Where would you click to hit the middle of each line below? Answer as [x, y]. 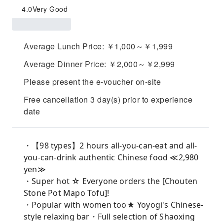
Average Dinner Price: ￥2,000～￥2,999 [99, 64]
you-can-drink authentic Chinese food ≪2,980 [111, 157]
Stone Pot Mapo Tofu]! [67, 193]
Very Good [50, 9]
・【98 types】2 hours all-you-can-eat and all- [110, 146]
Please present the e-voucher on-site [92, 82]
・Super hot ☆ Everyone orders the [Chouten [111, 181]
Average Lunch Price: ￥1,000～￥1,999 [98, 46]
